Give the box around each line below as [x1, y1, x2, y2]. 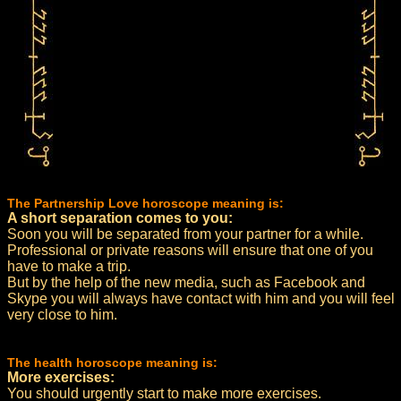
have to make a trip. [7, 259, 131, 274]
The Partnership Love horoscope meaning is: [7, 196, 284, 210]
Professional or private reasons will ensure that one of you [7, 243, 373, 258]
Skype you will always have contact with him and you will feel [7, 291, 395, 306]
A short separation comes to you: [7, 210, 233, 226]
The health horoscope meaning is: [7, 355, 218, 370]
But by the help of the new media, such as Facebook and [7, 275, 365, 290]
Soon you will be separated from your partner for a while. [7, 226, 363, 242]
